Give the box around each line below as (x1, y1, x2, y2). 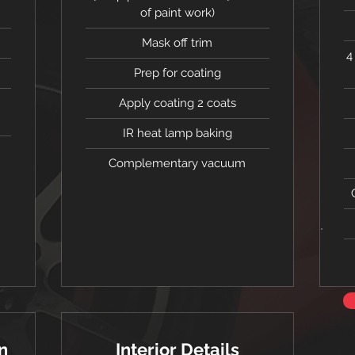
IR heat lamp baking (122, 126, 232, 140)
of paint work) (139, 6, 215, 20)
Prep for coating (133, 66, 221, 80)
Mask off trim (142, 36, 213, 50)
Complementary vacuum (109, 156, 246, 170)
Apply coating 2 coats (118, 96, 236, 110)
